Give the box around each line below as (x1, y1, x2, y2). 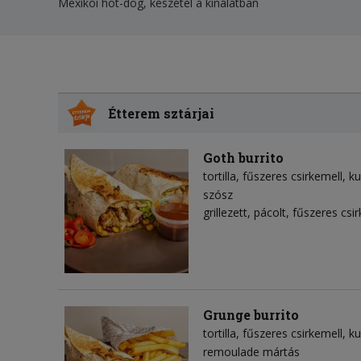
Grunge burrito (203, 306, 299, 324)
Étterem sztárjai (108, 104, 215, 122)
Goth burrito (203, 149, 284, 167)
